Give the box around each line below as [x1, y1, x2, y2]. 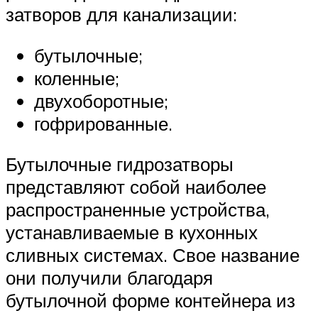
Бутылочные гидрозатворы [6, 153, 234, 176]
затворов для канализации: [6, 3, 237, 26]
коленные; [34, 66, 119, 89]
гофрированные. [34, 111, 172, 135]
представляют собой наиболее [6, 175, 266, 199]
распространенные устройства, [6, 198, 270, 221]
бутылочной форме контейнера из [6, 289, 295, 312]
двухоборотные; [34, 89, 168, 112]
